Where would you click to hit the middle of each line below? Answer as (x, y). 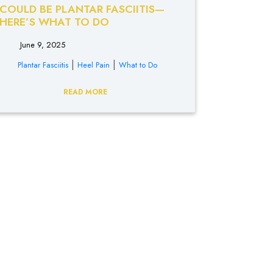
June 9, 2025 (41, 45)
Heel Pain (93, 65)
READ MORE (86, 92)
